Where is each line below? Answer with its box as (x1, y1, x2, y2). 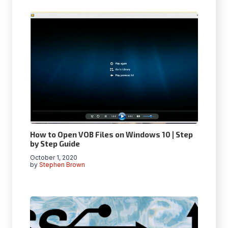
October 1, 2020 (30, 153, 77, 161)
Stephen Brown (39, 160, 85, 168)
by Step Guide (30, 138, 80, 148)
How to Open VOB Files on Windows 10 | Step (30, 129, 193, 139)
